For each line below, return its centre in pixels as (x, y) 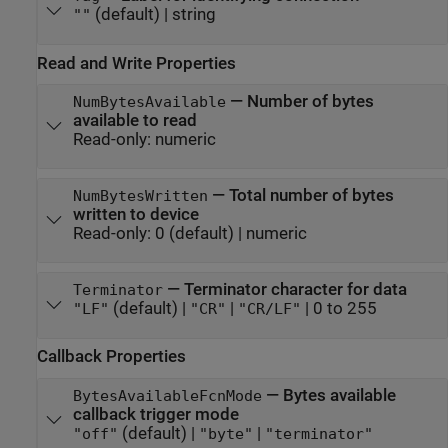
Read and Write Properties (136, 63)
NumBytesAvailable (149, 101)
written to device (135, 214)
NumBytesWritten (140, 196)
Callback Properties (111, 357)
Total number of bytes (311, 195)
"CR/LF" (269, 309)
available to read (134, 120)
